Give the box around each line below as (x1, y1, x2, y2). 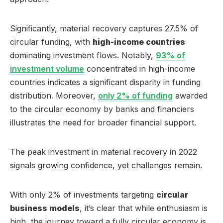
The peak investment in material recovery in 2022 (10, 146, 197, 157)
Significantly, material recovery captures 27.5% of (10, 23, 198, 33)
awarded (173, 90, 208, 101)
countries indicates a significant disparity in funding (10, 77, 201, 87)
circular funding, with (10, 36, 93, 47)
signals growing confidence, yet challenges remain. (10, 160, 202, 170)
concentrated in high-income (84, 63, 195, 74)
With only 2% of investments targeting (10, 189, 156, 200)
